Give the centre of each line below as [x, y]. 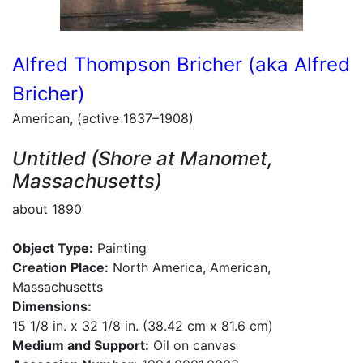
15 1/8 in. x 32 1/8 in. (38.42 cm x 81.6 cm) [143, 326]
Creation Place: [60, 267]
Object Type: [53, 248]
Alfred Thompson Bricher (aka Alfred [181, 64]
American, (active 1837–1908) [103, 118]
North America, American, [190, 267]
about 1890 [47, 209]
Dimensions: [52, 306]
